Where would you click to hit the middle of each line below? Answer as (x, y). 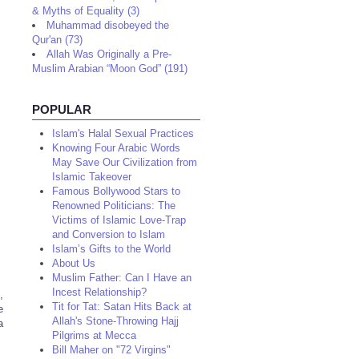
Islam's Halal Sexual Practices (123, 133)
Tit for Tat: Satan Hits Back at (122, 307)
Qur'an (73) (57, 40)
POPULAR (62, 109)
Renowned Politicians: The (114, 206)
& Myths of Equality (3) (86, 11)
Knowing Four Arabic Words (116, 148)
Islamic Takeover (92, 177)
